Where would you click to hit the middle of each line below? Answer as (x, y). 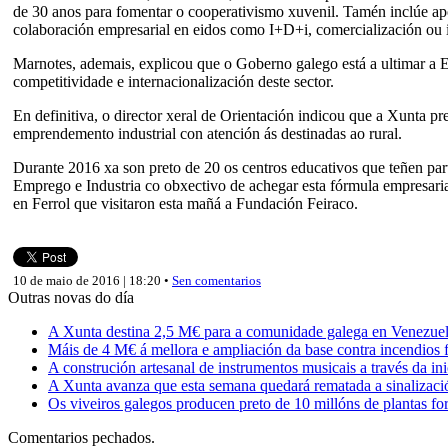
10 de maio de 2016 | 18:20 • (92, 280)
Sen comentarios (216, 280)
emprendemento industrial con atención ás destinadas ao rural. (207, 133)
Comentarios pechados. (81, 437)
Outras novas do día (71, 297)
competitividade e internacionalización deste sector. (173, 81)
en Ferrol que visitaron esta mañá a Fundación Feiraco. (185, 203)
